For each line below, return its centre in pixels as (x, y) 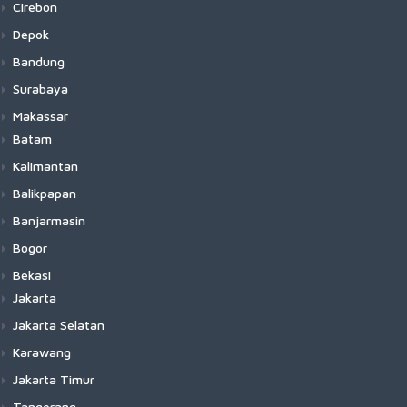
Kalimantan (45, 166)
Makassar (40, 116)
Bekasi (32, 275)
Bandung (39, 61)
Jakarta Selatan (59, 325)
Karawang (42, 352)
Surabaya (40, 89)
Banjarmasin (49, 220)
